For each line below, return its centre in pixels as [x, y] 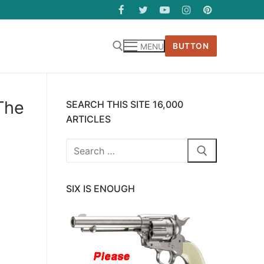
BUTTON [191, 46]
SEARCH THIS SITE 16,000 [125, 104]
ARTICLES [88, 119]
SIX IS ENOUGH [100, 189]
